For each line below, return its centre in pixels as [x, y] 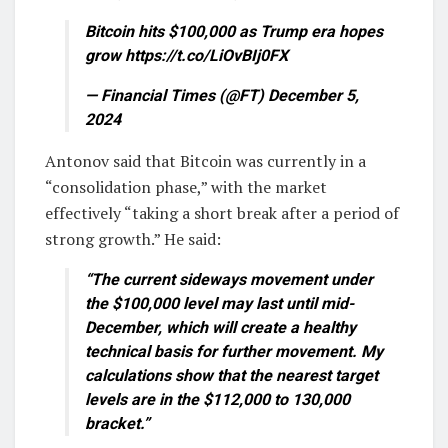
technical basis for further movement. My [234, 352]
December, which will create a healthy [220, 328]
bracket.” [117, 424]
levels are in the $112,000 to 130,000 [217, 400]
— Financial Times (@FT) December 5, [222, 96]
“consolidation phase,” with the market [186, 187]
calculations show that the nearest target [231, 376]
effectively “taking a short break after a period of [222, 213]
